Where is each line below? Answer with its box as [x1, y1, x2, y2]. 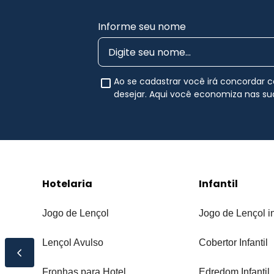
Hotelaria [42, 177, 93, 191]
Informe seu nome [98, 20, 186, 34]
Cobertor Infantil [198, 237, 268, 248]
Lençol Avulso [42, 237, 104, 248]
